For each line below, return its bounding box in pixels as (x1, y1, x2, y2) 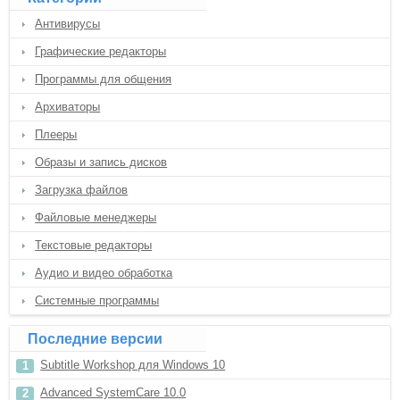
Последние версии (28, 331, 163, 346)
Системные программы (35, 294, 160, 307)
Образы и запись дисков (35, 155, 168, 169)
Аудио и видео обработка (35, 266, 173, 279)
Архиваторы (35, 100, 101, 113)
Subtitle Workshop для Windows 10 (40, 358, 226, 371)
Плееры (35, 128, 78, 141)
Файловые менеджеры (35, 211, 157, 224)
